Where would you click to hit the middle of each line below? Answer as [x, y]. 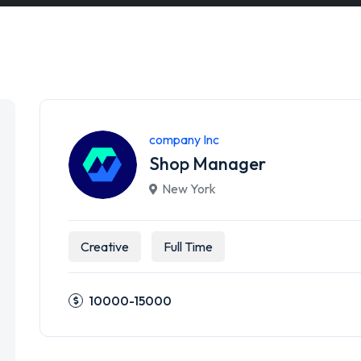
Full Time [188, 247]
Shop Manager [207, 164]
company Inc [184, 139]
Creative [105, 247]
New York [189, 189]
